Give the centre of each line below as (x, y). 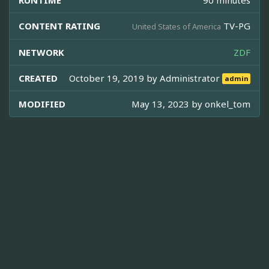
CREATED (38, 78)
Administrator (191, 78)
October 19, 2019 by (115, 78)
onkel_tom (228, 104)
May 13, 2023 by (168, 104)
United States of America (177, 26)
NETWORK (41, 52)
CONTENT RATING (59, 26)
